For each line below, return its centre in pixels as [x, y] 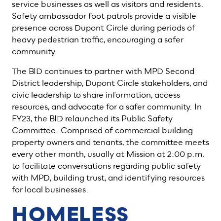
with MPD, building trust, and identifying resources [108, 178]
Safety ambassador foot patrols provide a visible [104, 16]
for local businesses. [50, 190]
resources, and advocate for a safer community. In [107, 107]
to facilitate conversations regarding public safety [106, 166]
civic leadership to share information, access [96, 95]
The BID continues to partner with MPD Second [103, 72]
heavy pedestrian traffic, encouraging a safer [98, 40]
